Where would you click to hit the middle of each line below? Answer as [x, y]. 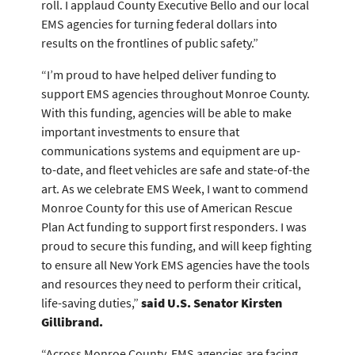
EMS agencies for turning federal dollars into [159, 24]
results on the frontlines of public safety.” [150, 43]
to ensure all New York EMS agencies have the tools [176, 265]
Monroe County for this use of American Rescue [167, 208]
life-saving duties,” [91, 303]
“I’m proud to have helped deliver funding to [159, 74]
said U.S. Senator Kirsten [212, 303]
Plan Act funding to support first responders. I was [174, 227]
